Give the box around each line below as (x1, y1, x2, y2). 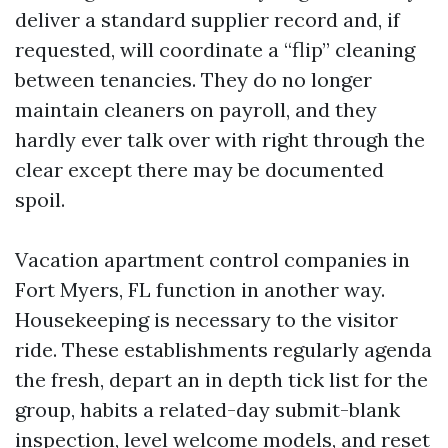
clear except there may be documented (15, 157, 384, 182)
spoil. (15, 187, 65, 212)
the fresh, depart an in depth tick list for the (15, 367, 428, 392)
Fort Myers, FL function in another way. (15, 277, 385, 302)
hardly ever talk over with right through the (15, 127, 425, 152)
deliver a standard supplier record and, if (15, 7, 400, 32)
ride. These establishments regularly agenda (15, 337, 432, 362)
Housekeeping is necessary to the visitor (15, 307, 398, 332)
